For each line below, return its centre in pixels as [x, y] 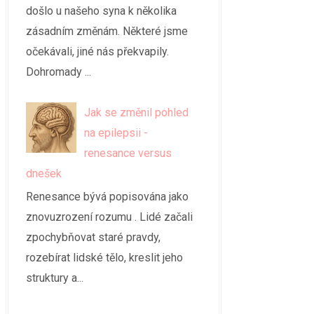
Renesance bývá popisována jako [107, 196]
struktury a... [55, 278]
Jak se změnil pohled [137, 113]
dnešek [44, 174]
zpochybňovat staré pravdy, [93, 237]
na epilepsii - [116, 133]
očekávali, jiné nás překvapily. [97, 52]
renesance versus [128, 153]
